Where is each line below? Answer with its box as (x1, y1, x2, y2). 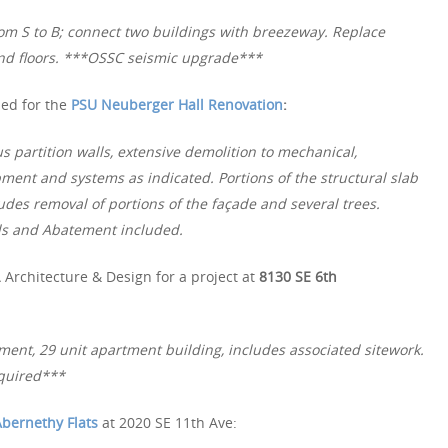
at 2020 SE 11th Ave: (98, 413, 237, 433)
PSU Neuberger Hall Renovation (71, 95, 283, 115)
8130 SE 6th (259, 267, 337, 287)
